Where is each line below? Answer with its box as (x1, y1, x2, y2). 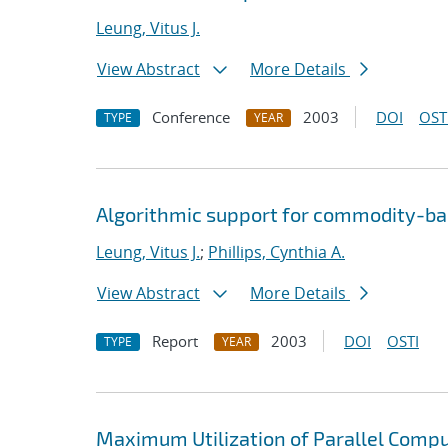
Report (152, 331, 198, 351)
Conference (152, 107, 230, 127)
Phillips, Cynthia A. (208, 241, 345, 263)
